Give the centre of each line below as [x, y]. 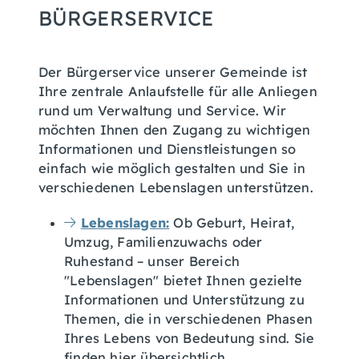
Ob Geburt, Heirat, [232, 223]
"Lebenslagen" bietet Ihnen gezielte [183, 280]
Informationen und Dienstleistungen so [167, 149]
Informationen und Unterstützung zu [184, 300]
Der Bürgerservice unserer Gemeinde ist [173, 72]
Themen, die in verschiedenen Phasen [188, 319]
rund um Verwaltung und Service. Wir [163, 111]
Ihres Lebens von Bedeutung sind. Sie [190, 338]
